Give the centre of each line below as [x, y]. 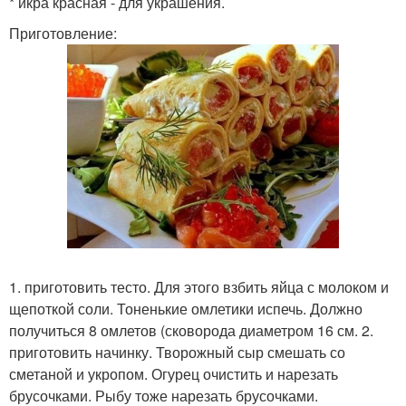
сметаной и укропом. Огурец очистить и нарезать [174, 374]
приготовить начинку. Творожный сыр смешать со [177, 352]
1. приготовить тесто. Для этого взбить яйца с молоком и [199, 287]
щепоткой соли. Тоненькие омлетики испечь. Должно [186, 309]
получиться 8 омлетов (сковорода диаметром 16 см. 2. [191, 330]
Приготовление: [63, 33]
